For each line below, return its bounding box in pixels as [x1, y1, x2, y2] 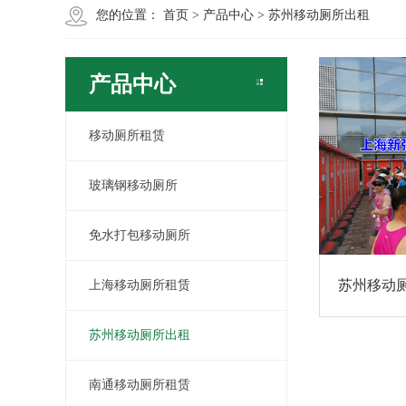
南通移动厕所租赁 [89, 378, 190, 391]
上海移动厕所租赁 [89, 278, 190, 292]
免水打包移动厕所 [89, 228, 190, 242]
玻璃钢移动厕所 [89, 179, 178, 192]
